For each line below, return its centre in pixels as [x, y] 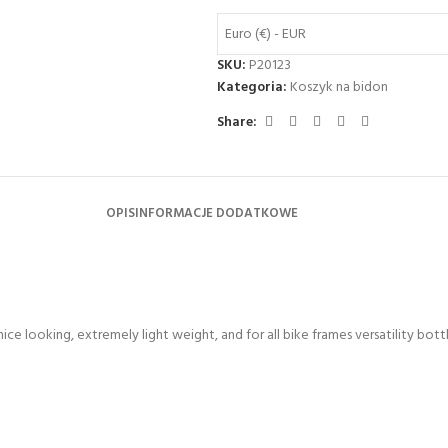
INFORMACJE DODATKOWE [216, 213]
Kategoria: [251, 87]
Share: [236, 122]
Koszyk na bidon [338, 87]
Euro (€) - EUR [265, 34]
